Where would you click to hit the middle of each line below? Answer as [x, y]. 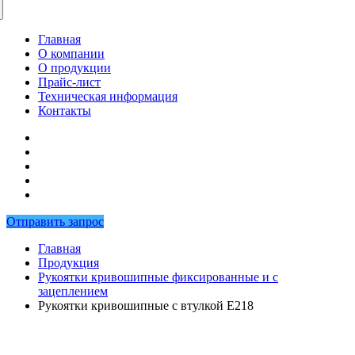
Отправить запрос [55, 221]
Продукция [69, 263]
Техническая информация [108, 96]
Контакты [65, 111]
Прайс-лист [69, 82]
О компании [71, 53]
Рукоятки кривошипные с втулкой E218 [146, 305]
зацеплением [73, 291]
